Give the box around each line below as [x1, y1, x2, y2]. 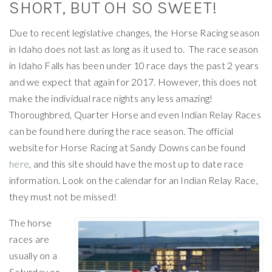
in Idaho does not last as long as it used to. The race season [9, 42, 259, 55]
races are [9, 233, 50, 245]
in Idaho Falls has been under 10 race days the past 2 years [9, 59, 259, 71]
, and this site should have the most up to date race [29, 157, 243, 169]
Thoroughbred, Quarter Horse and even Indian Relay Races [9, 108, 261, 120]
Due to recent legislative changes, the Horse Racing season [9, 26, 260, 38]
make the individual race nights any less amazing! [9, 92, 213, 104]
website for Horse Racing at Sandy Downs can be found [9, 141, 245, 153]
